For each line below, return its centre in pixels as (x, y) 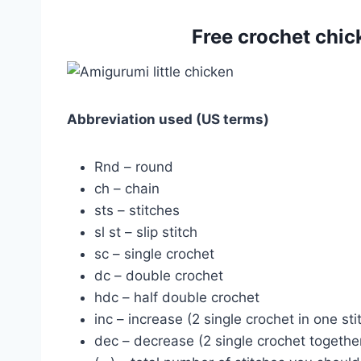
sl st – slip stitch (146, 232)
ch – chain (127, 189)
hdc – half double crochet (177, 298)
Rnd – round (134, 167)
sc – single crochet (154, 254)
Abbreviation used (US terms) (168, 120)
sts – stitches (137, 211)
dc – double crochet (159, 276)
